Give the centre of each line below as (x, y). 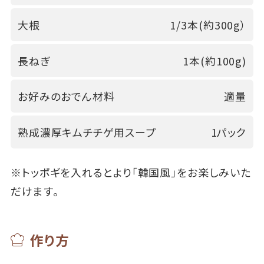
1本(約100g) (215, 60)
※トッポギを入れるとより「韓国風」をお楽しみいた (131, 172)
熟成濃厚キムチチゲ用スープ (87, 132)
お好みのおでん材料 (66, 96)
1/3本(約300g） (208, 25)
